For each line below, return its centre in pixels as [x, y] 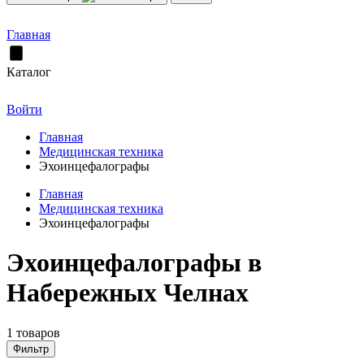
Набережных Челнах [128, 293]
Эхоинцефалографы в [134, 263]
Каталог [29, 72]
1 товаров [33, 332]
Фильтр [31, 349]
